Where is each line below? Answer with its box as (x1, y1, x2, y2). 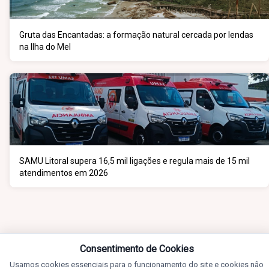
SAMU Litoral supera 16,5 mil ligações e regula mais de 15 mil (19, 156, 250, 166)
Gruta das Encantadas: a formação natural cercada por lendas (19, 30, 253, 40)
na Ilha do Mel (19, 42, 71, 52)
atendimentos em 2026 (19, 168, 108, 178)
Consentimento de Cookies (79, 243, 194, 255)
